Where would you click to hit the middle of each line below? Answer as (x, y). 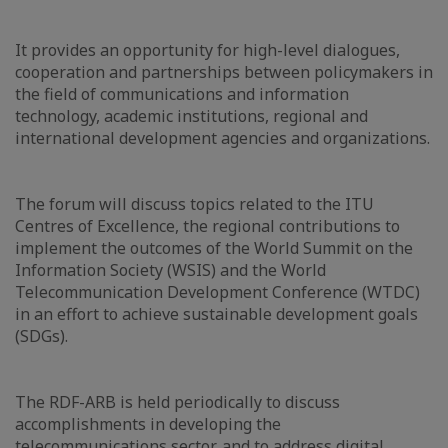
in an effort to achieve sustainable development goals (216, 314)
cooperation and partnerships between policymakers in (224, 72)
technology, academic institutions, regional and (191, 116)
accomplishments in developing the (148, 424)
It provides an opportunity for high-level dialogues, (207, 50)
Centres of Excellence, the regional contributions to (207, 226)
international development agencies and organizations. (222, 138)
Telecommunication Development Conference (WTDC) (217, 292)
